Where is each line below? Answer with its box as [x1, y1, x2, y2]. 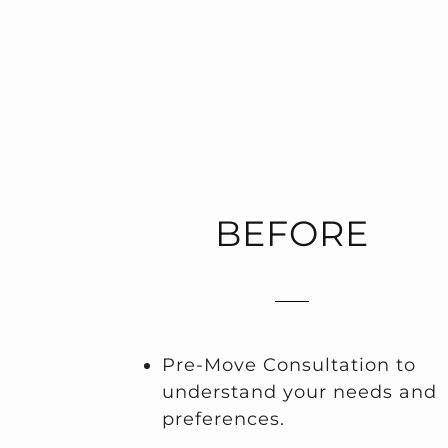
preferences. [162, 408, 285, 431]
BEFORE [214, 212, 369, 256]
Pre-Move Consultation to [162, 354, 416, 377]
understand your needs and [162, 381, 437, 404]
